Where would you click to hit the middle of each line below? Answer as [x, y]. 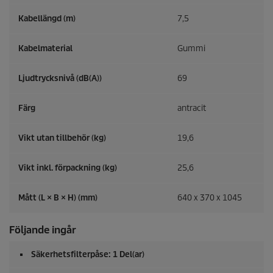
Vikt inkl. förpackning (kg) [68, 168]
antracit [192, 108]
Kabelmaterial [45, 49]
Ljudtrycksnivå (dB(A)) [60, 79]
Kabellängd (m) [47, 19]
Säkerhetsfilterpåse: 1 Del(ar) [88, 255]
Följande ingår [43, 230]
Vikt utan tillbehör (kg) [62, 138]
